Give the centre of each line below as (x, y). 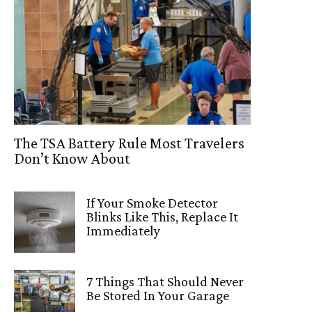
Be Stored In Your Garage (158, 296)
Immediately (124, 231)
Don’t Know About (72, 159)
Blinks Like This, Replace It (163, 217)
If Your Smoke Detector (153, 203)
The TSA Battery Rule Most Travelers (129, 143)
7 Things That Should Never (165, 282)
